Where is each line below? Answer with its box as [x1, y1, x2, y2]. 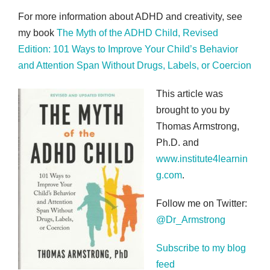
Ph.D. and [156, 137, 199, 148]
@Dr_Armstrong [156, 215, 225, 225]
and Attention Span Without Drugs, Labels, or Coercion [18, 60, 251, 71]
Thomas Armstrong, [156, 121, 239, 132]
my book [18, 28, 57, 39]
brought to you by [156, 105, 230, 116]
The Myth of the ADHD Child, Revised [57, 28, 218, 39]
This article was [156, 89, 223, 99]
